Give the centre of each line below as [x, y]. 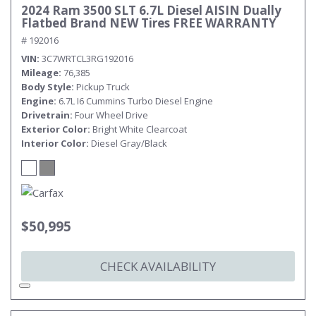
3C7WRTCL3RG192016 [87, 59]
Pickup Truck [103, 87]
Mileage [40, 73]
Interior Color [54, 143]
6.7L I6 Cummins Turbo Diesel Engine [136, 101]
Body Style [46, 87]
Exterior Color [54, 129]
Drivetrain [45, 115]
